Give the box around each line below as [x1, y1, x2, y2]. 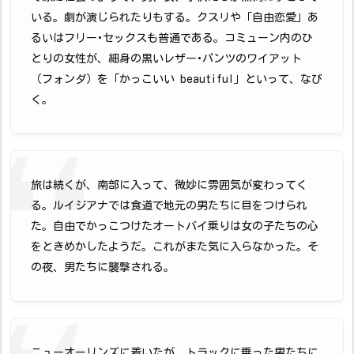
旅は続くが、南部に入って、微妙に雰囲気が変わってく [31, 179, 307, 190]
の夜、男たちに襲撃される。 [31, 261, 175, 273]
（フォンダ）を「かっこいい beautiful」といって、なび [31, 73, 322, 85]
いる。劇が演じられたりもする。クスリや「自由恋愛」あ [31, 11, 318, 23]
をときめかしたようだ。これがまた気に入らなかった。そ [31, 240, 318, 252]
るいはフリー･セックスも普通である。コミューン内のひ [31, 32, 313, 43]
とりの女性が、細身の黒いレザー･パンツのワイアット [31, 52, 302, 64]
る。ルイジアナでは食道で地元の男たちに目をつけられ [31, 199, 307, 211]
